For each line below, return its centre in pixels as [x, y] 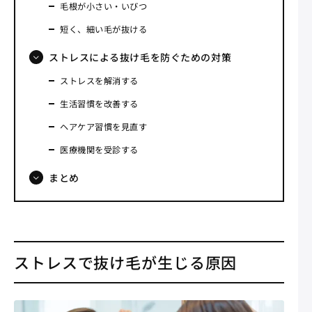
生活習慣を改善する [100, 103]
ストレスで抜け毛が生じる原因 [126, 262]
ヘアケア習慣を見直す [104, 126]
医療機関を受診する [100, 149]
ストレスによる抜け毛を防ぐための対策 [140, 57]
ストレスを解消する [100, 80]
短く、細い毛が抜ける [104, 29]
